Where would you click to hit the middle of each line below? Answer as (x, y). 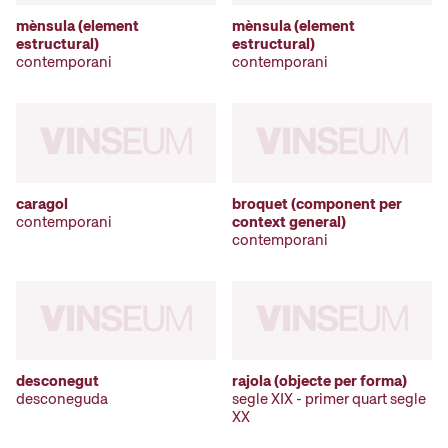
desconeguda (62, 399)
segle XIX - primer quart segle (329, 399)
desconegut (57, 381)
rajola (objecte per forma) (319, 381)
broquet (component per (317, 203)
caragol (42, 203)
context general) (289, 221)
